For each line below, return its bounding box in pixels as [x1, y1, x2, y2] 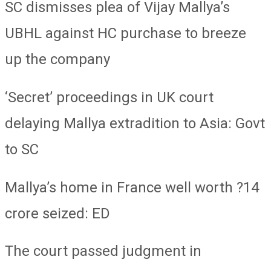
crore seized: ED [5, 204, 110, 222]
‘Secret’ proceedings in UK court [5, 88, 214, 106]
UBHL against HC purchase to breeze [5, 24, 246, 42]
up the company [5, 50, 110, 68]
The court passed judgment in [5, 243, 201, 260]
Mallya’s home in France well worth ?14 [5, 178, 259, 196]
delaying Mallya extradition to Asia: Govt [5, 114, 265, 132]
